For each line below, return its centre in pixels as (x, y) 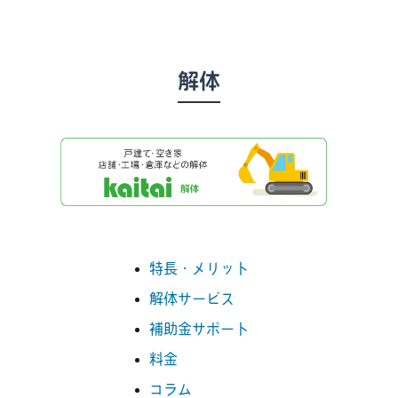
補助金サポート (199, 328)
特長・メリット (199, 268)
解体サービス (192, 298)
